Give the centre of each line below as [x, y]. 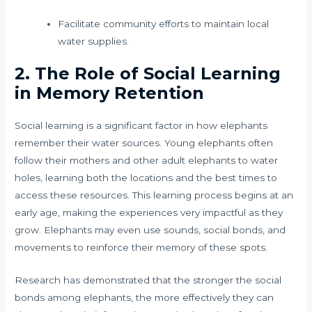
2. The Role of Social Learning [148, 74]
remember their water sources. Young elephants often [144, 143]
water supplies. [93, 41]
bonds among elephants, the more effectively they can [145, 298]
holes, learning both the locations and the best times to [146, 178]
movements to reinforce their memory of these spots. [141, 248]
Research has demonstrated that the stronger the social [148, 280]
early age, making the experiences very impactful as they [149, 213]
